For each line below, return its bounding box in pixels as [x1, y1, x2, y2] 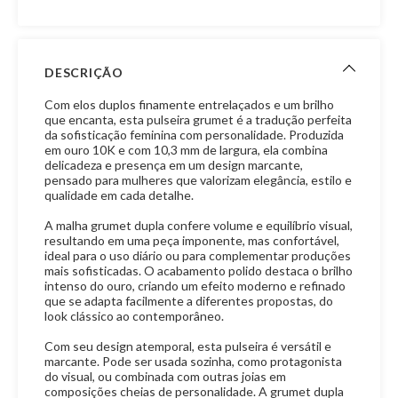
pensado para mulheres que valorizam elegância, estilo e [44, 172, 353, 187]
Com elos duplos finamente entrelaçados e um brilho [44, 97, 335, 112]
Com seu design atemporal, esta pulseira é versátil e [44, 338, 332, 354]
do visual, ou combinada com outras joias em [44, 369, 287, 384]
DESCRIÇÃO [44, 65, 123, 80]
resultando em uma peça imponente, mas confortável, [44, 233, 340, 248]
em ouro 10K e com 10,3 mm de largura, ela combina [44, 142, 329, 157]
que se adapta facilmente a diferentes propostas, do [44, 293, 334, 308]
